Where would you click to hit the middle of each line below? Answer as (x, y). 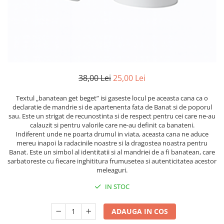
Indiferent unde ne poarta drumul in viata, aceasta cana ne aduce (112, 134)
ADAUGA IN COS (140, 211)
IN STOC (116, 186)
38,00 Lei (95, 78)
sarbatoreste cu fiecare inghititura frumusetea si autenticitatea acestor (112, 161)
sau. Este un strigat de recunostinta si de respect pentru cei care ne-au (112, 116)
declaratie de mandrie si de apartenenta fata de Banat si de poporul (112, 107)
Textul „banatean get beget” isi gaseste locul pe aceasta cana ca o (112, 98)
